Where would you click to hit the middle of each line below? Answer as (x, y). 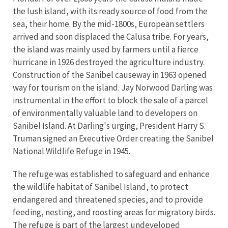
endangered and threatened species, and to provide (108, 199)
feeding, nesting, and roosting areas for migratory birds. (114, 212)
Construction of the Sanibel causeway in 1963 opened (110, 75)
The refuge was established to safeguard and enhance (111, 174)
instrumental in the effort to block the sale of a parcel (110, 100)
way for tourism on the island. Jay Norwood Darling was (113, 87)
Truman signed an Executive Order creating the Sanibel (113, 138)
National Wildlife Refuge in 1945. (72, 151)
